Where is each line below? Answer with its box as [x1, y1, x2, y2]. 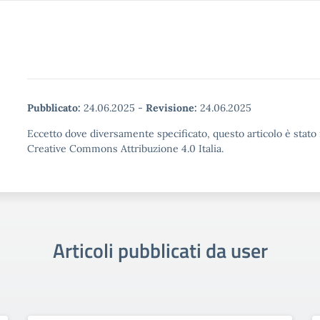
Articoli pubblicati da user [52, 235, 268, 266]
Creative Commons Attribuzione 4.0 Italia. [27, 142, 224, 155]
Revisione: [146, 101, 197, 114]
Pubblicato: [27, 101, 81, 114]
